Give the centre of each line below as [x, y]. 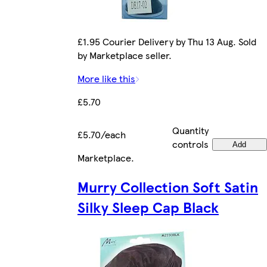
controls [190, 144]
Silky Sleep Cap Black [148, 207]
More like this [106, 79]
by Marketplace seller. [125, 55]
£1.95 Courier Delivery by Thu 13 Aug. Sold [167, 42]
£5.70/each [102, 135]
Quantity [190, 131]
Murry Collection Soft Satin [168, 187]
